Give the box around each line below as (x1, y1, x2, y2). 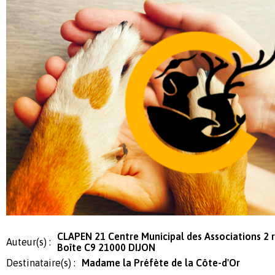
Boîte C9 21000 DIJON (57, 242, 155, 254)
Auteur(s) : (6, 236, 51, 248)
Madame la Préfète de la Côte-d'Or (82, 257, 240, 269)
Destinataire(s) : (6, 257, 76, 269)
